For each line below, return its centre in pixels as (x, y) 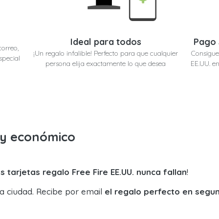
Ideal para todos (106, 42)
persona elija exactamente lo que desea (106, 63)
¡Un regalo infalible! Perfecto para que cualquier (106, 53)
